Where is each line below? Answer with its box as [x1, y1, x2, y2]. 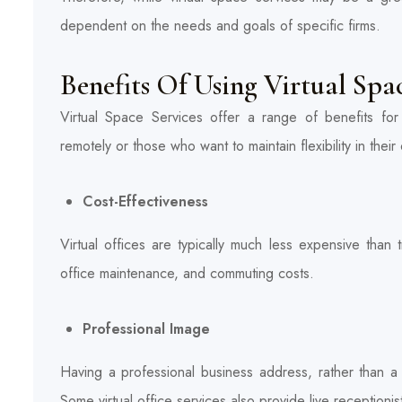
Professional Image [83, 318, 210, 339]
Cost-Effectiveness [83, 190, 208, 212]
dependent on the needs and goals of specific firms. [60, 14, 380, 36]
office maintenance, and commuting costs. [60, 262, 314, 284]
